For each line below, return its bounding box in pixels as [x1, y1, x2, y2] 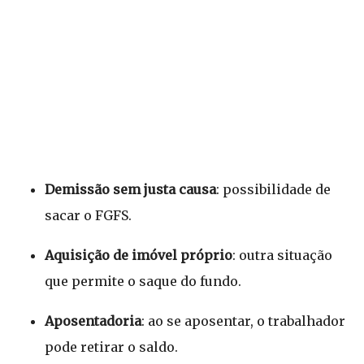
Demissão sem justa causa [45, 181, 216, 197]
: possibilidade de [216, 181, 331, 197]
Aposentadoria [45, 313, 141, 329]
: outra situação [232, 247, 332, 263]
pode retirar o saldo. [45, 339, 178, 355]
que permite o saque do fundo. [45, 273, 241, 289]
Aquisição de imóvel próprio [45, 247, 232, 263]
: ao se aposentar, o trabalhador [141, 313, 345, 329]
